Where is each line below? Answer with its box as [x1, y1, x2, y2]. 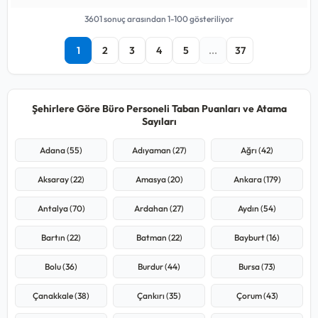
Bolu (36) [45, 261, 77, 272]
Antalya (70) [37, 202, 85, 214]
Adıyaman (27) [131, 144, 187, 155]
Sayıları [141, 114, 177, 128]
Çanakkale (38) [33, 290, 89, 301]
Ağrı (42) [241, 144, 273, 155]
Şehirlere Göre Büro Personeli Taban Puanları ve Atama [31, 102, 287, 115]
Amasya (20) [135, 173, 183, 185]
